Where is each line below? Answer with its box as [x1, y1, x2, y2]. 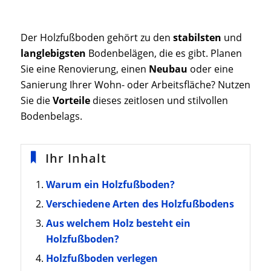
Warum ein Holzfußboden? [45, 178, 175, 192]
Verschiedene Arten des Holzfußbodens [45, 197, 234, 211]
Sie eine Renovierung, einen [20, 62, 149, 76]
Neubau [148, 62, 188, 76]
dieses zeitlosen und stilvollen [90, 93, 228, 107]
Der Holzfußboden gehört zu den [20, 30, 173, 44]
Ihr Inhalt [45, 150, 106, 167]
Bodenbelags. [20, 109, 82, 123]
